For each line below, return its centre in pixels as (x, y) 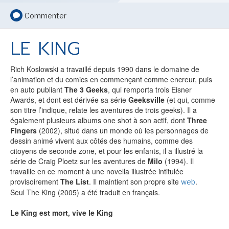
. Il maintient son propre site (135, 181)
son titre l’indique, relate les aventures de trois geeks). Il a (104, 110)
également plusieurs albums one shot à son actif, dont (99, 120)
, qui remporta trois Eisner (150, 89)
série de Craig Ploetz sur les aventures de (79, 161)
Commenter (45, 16)
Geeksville (147, 100)
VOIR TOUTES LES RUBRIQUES (82, 51)
